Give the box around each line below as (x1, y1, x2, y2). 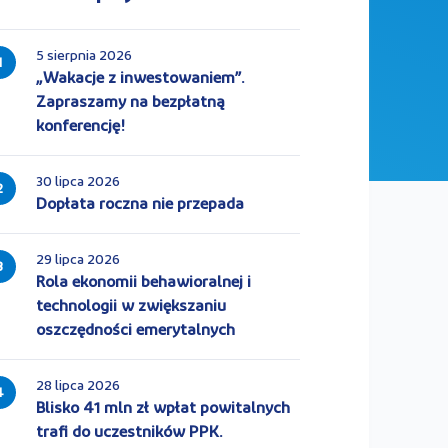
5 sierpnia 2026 (35, 49, 132, 64)
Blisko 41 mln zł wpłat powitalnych (35, 401, 290, 417)
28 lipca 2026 (35, 379, 120, 394)
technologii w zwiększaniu (35, 299, 226, 315)
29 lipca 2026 (35, 253, 120, 268)
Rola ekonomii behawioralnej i (35, 275, 251, 291)
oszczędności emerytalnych (35, 323, 235, 339)
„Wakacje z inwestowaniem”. (35, 71, 245, 87)
